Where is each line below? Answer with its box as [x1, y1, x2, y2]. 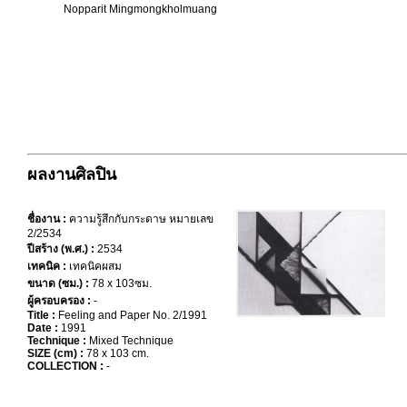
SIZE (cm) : [27, 347, 86, 360]
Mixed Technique [89, 334, 174, 347]
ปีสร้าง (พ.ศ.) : [27, 243, 97, 255]
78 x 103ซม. [92, 277, 152, 290]
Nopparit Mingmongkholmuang [64, 3, 217, 15]
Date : [27, 322, 61, 334]
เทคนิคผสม [69, 260, 122, 273]
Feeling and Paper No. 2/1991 [58, 309, 207, 322]
